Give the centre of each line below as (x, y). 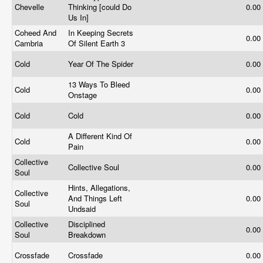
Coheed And (36, 33)
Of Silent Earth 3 (98, 43)
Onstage (84, 95)
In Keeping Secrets (101, 33)
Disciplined (87, 224)
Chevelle (31, 7)
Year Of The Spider (102, 64)
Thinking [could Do (100, 7)
